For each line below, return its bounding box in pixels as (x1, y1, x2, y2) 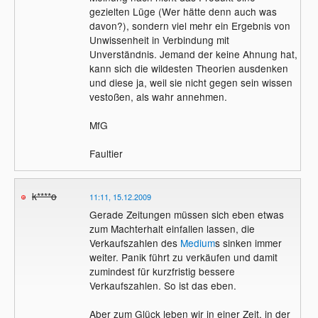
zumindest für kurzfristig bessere (89, 263, 235, 278)
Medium (180, 235, 215, 250)
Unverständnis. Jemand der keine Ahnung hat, (89, 46, 297, 61)
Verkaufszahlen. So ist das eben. (89, 278, 236, 292)
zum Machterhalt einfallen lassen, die (89, 221, 255, 236)
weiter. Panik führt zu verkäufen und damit (89, 249, 278, 264)
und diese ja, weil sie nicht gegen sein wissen (89, 75, 292, 89)
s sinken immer (214, 235, 282, 250)
